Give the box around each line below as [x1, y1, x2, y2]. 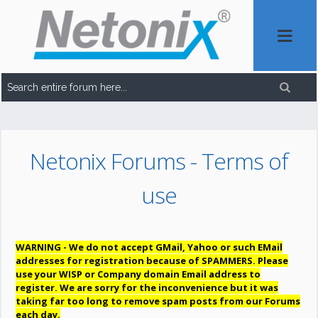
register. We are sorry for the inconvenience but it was [16, 281, 279, 294]
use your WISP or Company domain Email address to [16, 268, 261, 280]
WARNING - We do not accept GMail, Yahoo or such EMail [16, 241, 283, 253]
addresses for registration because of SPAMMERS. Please [16, 254, 289, 267]
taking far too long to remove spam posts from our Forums [16, 295, 301, 307]
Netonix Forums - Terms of [29, 146, 288, 176]
